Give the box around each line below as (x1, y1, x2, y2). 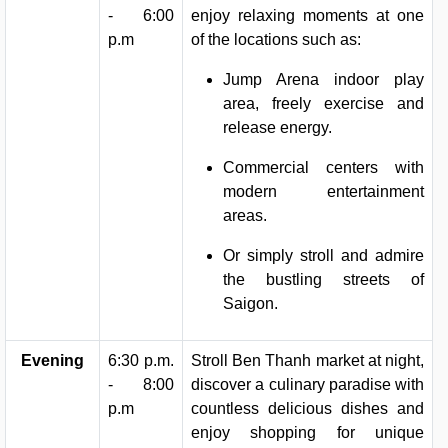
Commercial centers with (223, 158, 424, 176)
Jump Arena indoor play (223, 70, 424, 88)
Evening (21, 351, 84, 369)
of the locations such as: (191, 30, 361, 48)
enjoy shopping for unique (191, 423, 424, 441)
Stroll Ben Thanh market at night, (191, 351, 424, 369)
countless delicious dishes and (191, 399, 424, 417)
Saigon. (223, 294, 278, 312)
